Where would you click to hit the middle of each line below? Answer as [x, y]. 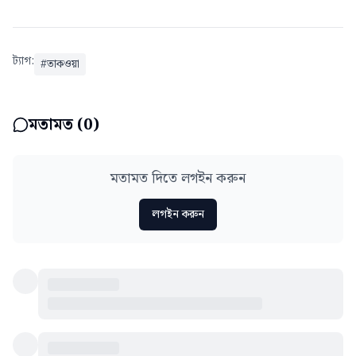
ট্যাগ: [23, 61]
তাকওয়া [63, 64]
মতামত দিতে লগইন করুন [178, 178]
